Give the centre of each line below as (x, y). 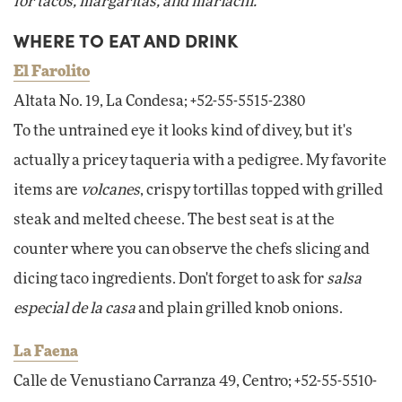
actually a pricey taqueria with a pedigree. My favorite (200, 160)
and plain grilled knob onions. (239, 308)
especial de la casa (74, 308)
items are (47, 190)
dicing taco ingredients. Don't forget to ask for (170, 279)
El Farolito (52, 71)
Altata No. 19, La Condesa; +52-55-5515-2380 (159, 101)
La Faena (46, 351)
